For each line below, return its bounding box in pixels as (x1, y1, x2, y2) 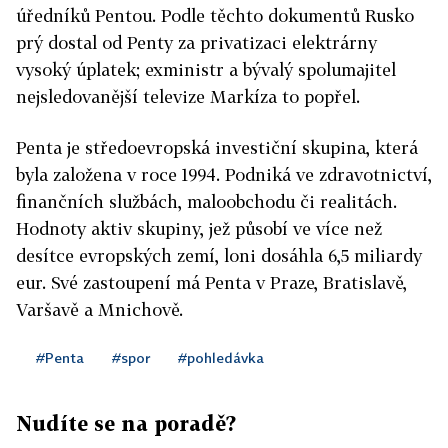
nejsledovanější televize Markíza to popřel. (16, 86, 360, 108)
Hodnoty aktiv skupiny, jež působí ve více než (16, 218, 382, 240)
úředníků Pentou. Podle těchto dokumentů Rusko (16, 5, 414, 27)
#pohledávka (178, 349, 264, 367)
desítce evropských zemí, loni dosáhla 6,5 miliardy (16, 245, 422, 267)
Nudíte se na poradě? (16, 411, 236, 436)
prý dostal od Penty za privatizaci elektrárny (16, 32, 377, 54)
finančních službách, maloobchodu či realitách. (16, 191, 397, 213)
